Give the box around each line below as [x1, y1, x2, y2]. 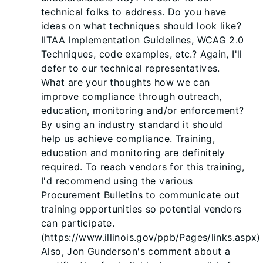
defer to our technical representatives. [41, 62, 220, 74]
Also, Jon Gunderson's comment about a [41, 245, 231, 257]
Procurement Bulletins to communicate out [41, 189, 240, 201]
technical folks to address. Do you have [41, 6, 227, 18]
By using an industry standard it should [41, 119, 223, 130]
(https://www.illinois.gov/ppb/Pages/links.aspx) [41, 231, 261, 243]
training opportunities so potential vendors [41, 203, 242, 215]
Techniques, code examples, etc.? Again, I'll [41, 48, 242, 60]
